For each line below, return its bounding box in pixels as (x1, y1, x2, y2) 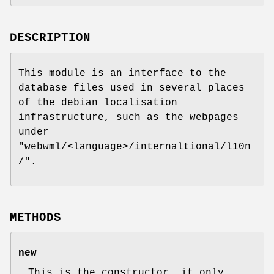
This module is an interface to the (18, 67, 226, 79)
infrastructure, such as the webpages (18, 111, 239, 123)
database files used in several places (18, 82, 245, 94)
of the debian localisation (18, 97, 177, 108)
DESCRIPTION (10, 31, 91, 45)
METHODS (10, 211, 61, 225)
